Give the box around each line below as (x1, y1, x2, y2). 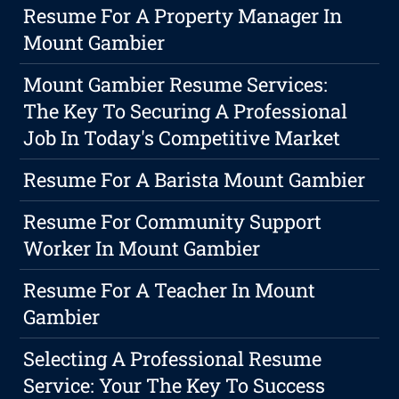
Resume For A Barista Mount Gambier (23, 167, 366, 193)
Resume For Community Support (23, 208, 322, 235)
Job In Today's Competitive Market (23, 125, 341, 151)
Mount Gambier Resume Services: (23, 71, 329, 98)
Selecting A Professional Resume (23, 346, 322, 372)
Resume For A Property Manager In (23, 3, 343, 29)
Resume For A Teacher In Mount (23, 277, 316, 304)
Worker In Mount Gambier (23, 235, 261, 262)
